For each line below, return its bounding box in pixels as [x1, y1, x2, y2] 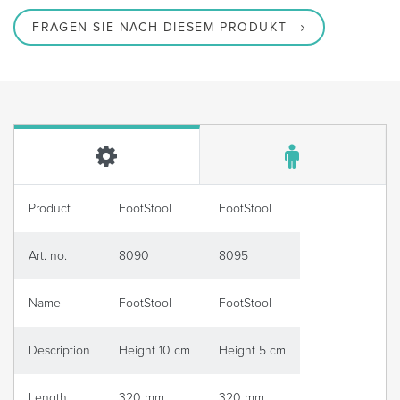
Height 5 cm [219, 343, 286, 359]
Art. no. [29, 248, 67, 264]
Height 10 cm [119, 343, 190, 359]
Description [29, 343, 90, 359]
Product [29, 201, 71, 217]
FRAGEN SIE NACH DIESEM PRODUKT [32, 20, 287, 36]
